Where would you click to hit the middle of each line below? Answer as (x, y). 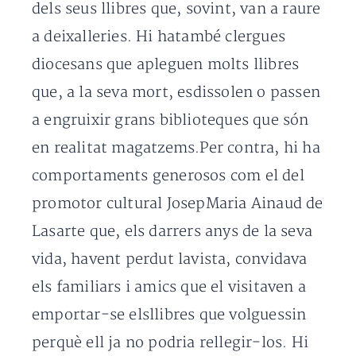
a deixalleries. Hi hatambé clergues (159, 37)
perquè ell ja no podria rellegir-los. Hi (170, 343)
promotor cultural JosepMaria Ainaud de (178, 204)
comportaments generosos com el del (168, 176)
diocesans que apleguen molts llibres (166, 65)
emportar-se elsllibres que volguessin (169, 315)
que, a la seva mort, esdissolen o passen (176, 93)
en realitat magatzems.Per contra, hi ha (176, 148)
